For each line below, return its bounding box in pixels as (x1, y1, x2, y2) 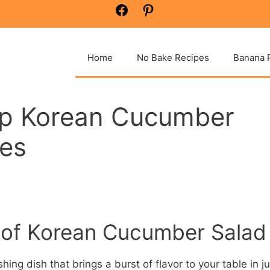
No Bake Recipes (137, 51, 209, 63)
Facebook (128, 3, 165, 13)
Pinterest (155, 3, 189, 13)
